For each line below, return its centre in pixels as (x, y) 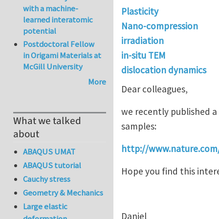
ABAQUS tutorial (52, 165)
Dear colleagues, (154, 89)
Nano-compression (160, 26)
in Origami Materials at (62, 55)
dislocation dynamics (164, 70)
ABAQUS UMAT (49, 151)
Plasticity (140, 11)
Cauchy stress (47, 179)
